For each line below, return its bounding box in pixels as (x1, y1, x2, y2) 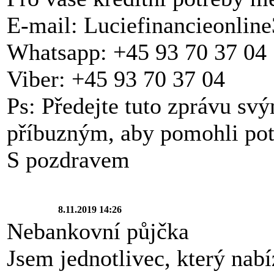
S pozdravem (7, 146, 130, 172)
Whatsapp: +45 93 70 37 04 (7, 39, 267, 65)
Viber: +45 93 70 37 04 (7, 65, 225, 92)
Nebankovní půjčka (7, 218, 189, 244)
